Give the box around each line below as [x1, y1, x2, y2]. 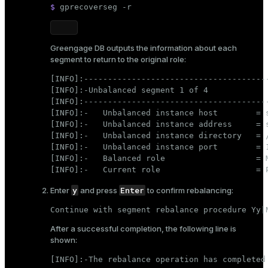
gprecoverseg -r [60, 2, 132, 12]
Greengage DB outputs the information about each [50, 43, 237, 53]
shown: [50, 235, 77, 245]
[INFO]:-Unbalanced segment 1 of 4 [50, 86, 208, 95]
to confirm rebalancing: [145, 185, 233, 196]
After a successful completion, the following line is [50, 224, 236, 234]
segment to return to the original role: [50, 54, 186, 65]
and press [78, 185, 119, 196]
